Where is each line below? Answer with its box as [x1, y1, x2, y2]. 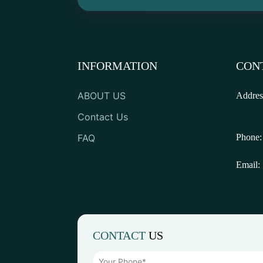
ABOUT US [77, 89, 126, 102]
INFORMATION [77, 59, 157, 72]
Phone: [236, 131, 262, 142]
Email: [236, 159, 260, 170]
